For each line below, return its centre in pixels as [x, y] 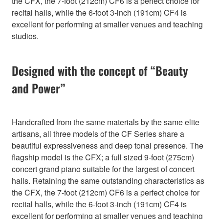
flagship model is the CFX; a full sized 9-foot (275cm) [103, 157]
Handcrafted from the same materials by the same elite [106, 122]
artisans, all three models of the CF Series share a [98, 134]
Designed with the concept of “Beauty [100, 71]
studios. [25, 36]
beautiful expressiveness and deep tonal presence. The [108, 146]
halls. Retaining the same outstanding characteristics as [108, 181]
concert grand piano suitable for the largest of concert [103, 169]
